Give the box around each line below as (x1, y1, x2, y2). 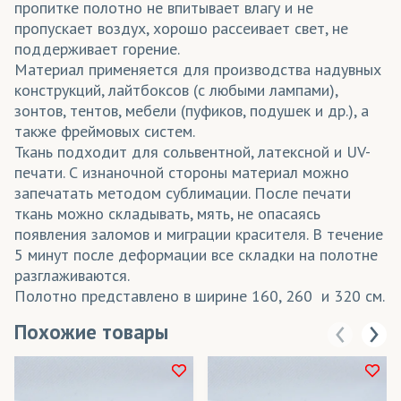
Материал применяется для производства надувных (14, 59, 381, 81)
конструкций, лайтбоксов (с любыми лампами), (14, 80, 337, 101)
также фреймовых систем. (14, 121, 195, 142)
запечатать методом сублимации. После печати (14, 183, 351, 204)
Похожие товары (14, 319, 168, 346)
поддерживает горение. (14, 38, 180, 60)
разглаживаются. (14, 265, 130, 286)
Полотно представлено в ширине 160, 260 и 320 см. (14, 286, 385, 307)
